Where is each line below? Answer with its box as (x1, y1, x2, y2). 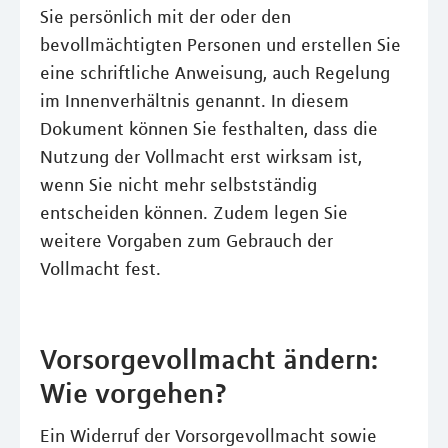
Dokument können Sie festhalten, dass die (40, 118, 378, 140)
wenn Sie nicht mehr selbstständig (40, 174, 317, 196)
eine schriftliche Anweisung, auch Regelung (40, 62, 390, 84)
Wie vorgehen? (40, 376, 227, 410)
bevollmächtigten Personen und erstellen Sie (40, 34, 401, 56)
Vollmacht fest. (40, 258, 161, 280)
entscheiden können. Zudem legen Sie (40, 202, 348, 224)
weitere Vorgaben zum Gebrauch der (40, 230, 333, 252)
